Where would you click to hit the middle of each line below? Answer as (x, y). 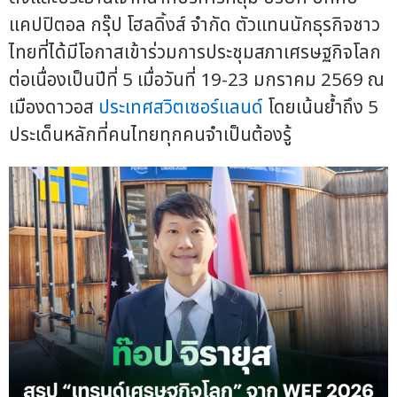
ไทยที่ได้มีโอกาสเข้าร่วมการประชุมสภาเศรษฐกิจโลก (195, 52)
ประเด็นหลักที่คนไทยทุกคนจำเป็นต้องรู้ (150, 135)
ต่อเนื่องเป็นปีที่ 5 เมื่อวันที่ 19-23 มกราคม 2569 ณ (197, 80)
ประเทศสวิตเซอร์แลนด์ (181, 107)
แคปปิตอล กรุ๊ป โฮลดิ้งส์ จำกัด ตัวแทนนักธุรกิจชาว (195, 25)
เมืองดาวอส (54, 107)
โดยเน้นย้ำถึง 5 (321, 107)
